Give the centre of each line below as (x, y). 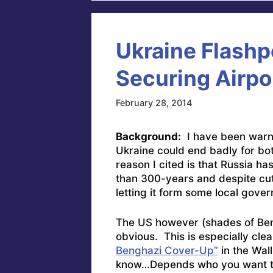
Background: (148, 137)
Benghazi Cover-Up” (167, 250)
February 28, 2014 (154, 103)
